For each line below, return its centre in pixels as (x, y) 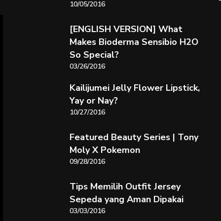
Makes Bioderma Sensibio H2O (134, 42)
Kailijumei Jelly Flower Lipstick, (134, 88)
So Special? (94, 55)
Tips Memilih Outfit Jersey (125, 186)
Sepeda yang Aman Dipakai (126, 199)
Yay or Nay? (93, 101)
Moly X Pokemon (105, 150)
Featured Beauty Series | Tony (134, 137)
